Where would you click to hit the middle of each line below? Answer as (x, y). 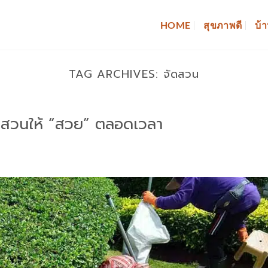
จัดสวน (181, 74)
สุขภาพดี (223, 25)
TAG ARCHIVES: (116, 74)
